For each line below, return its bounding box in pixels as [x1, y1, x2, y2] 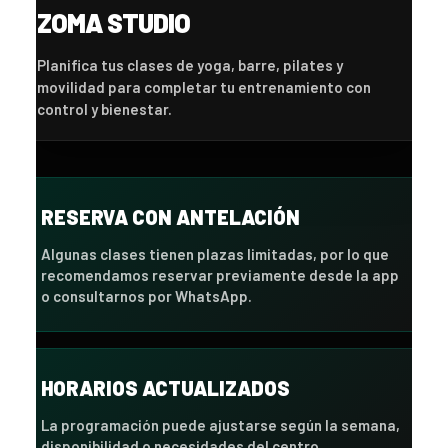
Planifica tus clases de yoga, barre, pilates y [37, 55, 343, 74]
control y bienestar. [37, 99, 172, 118]
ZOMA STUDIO [37, 6, 190, 38]
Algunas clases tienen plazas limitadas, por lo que [41, 244, 389, 263]
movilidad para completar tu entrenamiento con [37, 77, 371, 96]
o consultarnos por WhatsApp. [41, 286, 252, 305]
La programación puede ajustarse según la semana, [41, 415, 400, 434]
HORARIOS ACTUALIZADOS [41, 375, 290, 400]
